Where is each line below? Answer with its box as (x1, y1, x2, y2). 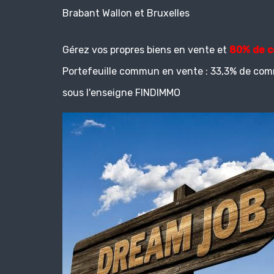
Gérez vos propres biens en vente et (62, 44, 227, 56)
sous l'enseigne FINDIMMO (62, 87, 180, 99)
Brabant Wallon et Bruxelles (62, 7, 190, 20)
